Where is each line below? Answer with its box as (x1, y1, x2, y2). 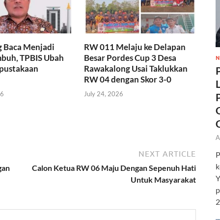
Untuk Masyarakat (131, 174, 196, 184)
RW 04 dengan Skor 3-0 (84, 74, 172, 85)
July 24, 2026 (84, 89, 124, 98)
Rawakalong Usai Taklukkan (84, 63, 188, 74)
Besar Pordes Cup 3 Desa (84, 53, 177, 63)
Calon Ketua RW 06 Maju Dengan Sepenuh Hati (32, 163, 196, 172)
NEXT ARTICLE (138, 149, 196, 158)
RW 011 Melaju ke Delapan (84, 42, 186, 53)
